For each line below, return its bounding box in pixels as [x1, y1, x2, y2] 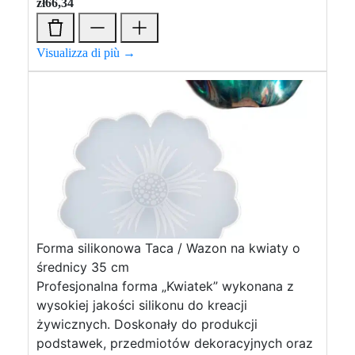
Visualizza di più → [36, 46, 136, 59]
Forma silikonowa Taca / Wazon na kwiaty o [36, 240, 300, 256]
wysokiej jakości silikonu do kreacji [36, 297, 247, 313]
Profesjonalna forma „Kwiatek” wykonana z [36, 278, 294, 294]
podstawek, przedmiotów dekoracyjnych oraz [36, 335, 313, 351]
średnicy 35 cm [36, 259, 129, 275]
